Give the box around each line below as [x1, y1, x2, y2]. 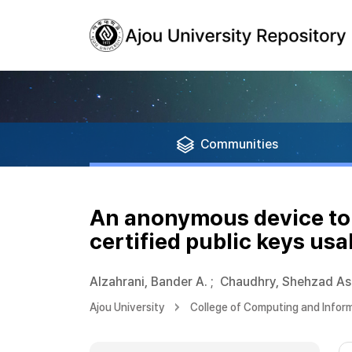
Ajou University [90, 301, 165, 313]
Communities [200, 137, 278, 152]
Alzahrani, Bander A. [90, 274, 207, 289]
